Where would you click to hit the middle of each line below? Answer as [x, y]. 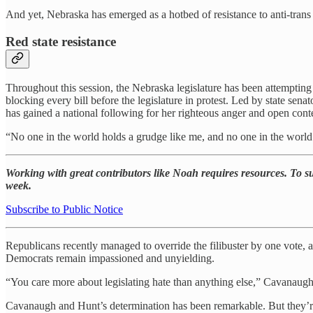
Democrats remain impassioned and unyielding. [110, 258]
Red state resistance [61, 41]
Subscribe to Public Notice [64, 209]
